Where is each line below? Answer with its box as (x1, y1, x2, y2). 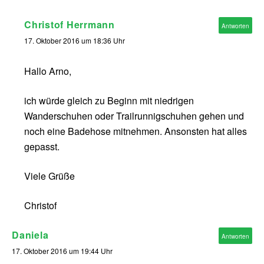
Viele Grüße (24, 169, 75, 183)
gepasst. (24, 140, 60, 154)
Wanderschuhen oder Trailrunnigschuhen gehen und (24, 109, 244, 123)
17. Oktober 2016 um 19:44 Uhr (12, 246, 113, 256)
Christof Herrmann (24, 18, 115, 32)
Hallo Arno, (24, 64, 71, 78)
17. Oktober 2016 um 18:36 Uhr (24, 35, 125, 46)
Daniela (12, 228, 49, 242)
